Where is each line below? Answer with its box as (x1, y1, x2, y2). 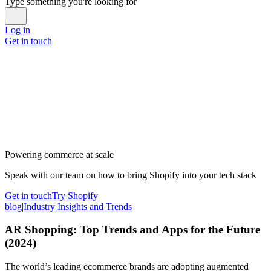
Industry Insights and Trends (24, 201, 132, 212)
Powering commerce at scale (5, 149, 114, 160)
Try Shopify (52, 190, 98, 201)
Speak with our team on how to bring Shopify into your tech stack (5, 169, 256, 180)
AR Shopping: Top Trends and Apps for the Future (5, 223, 260, 237)
